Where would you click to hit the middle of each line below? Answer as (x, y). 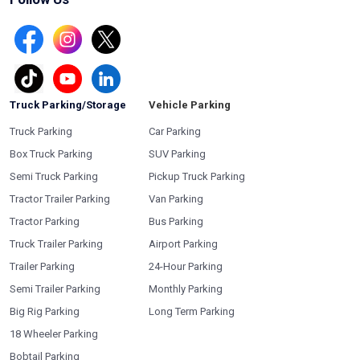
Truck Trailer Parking (56, 243)
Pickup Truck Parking (197, 176)
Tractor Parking (45, 221)
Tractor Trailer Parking (60, 198)
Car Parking (175, 131)
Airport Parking (183, 243)
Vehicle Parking (190, 104)
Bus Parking (176, 221)
